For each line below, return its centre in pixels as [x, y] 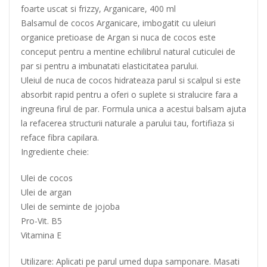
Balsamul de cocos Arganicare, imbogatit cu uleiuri [118, 23]
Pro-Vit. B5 [41, 221]
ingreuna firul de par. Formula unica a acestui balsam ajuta [133, 109]
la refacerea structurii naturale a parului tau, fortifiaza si [128, 123]
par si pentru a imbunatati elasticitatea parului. [110, 66]
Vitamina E [41, 235]
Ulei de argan [46, 193]
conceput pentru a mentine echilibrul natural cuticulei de [128, 52]
